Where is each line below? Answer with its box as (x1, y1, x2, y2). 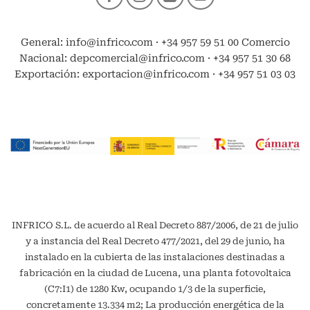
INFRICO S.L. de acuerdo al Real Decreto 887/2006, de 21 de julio (12, 219, 298, 230)
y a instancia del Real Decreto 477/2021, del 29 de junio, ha (25, 235, 285, 246)
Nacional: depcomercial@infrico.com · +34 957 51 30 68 (19, 52, 291, 64)
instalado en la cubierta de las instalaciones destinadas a (25, 251, 285, 262)
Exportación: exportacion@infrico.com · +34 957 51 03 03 (15, 68, 295, 80)
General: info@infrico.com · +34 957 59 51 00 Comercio (20, 36, 290, 48)
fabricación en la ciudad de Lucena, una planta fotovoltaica (19, 267, 291, 278)
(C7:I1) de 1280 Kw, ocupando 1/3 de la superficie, (44, 283, 266, 294)
